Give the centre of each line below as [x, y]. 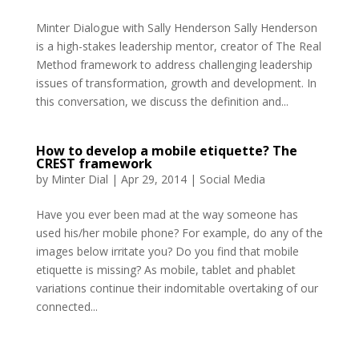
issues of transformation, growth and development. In [176, 83]
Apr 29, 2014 [153, 179]
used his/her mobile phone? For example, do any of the [179, 232]
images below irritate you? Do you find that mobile [167, 251]
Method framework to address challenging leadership [174, 64]
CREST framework [94, 163]
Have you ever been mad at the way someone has [167, 214]
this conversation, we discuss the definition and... [162, 101]
